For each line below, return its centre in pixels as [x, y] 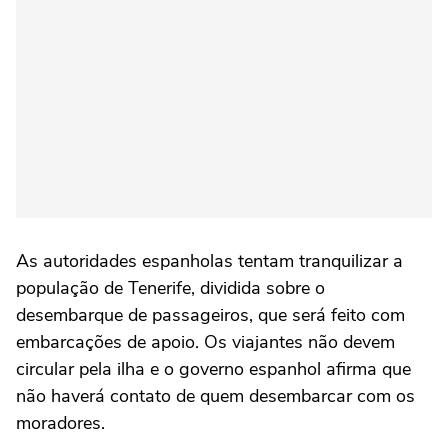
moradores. [60, 423]
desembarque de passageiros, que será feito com [210, 315]
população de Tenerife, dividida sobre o [170, 288]
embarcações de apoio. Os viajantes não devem [205, 342]
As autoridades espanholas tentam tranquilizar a [209, 261]
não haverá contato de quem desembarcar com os [215, 396]
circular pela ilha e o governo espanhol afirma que [213, 369]
